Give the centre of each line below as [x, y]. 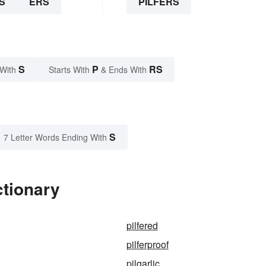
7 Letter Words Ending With [55, 137]
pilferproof [147, 245]
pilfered [142, 226]
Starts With [70, 70]
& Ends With [124, 70]
